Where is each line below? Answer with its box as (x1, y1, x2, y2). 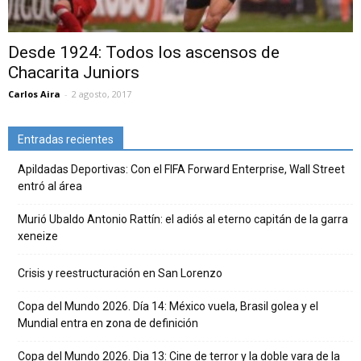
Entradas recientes (18, 133, 114, 147)
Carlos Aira (8, 88, 60, 101)
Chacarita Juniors (8, 63, 139, 83)
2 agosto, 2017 (72, 88, 131, 101)
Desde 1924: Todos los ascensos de (8, 43, 280, 63)
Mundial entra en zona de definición (18, 317, 198, 330)
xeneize (18, 230, 58, 243)
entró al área (18, 180, 82, 193)
